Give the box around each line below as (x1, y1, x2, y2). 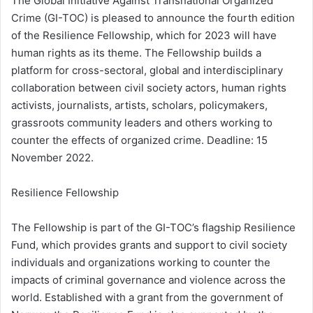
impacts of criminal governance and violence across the (11, 273, 286, 287)
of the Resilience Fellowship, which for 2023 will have (11, 29, 277, 43)
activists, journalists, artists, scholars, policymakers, (11, 99, 268, 112)
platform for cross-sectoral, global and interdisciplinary (11, 64, 283, 78)
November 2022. (11, 151, 94, 165)
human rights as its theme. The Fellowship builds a (11, 46, 261, 60)
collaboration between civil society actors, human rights (11, 81, 286, 95)
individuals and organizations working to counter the (11, 256, 270, 270)
